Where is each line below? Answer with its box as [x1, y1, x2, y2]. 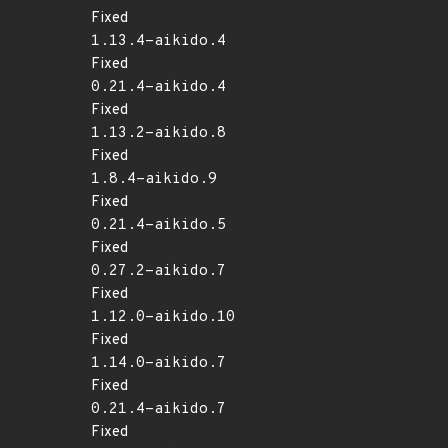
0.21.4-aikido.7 [91, 400, 226, 419]
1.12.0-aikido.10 [91, 308, 235, 327]
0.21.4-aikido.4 [91, 78, 226, 97]
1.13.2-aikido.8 [91, 124, 226, 143]
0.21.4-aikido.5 [91, 216, 226, 235]
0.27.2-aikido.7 [91, 262, 226, 281]
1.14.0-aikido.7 [91, 354, 226, 373]
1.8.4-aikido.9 [91, 170, 217, 189]
